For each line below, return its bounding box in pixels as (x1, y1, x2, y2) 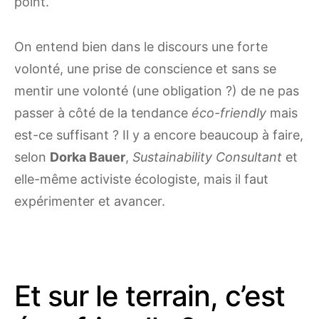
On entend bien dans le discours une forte (14, 39, 268, 55)
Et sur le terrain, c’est (14, 278, 285, 314)
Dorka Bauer (50, 150, 125, 165)
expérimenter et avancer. (14, 194, 165, 209)
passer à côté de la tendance (14, 105, 192, 121)
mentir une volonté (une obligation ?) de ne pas (14, 83, 299, 99)
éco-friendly (192, 105, 266, 121)
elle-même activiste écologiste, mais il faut (14, 172, 268, 187)
